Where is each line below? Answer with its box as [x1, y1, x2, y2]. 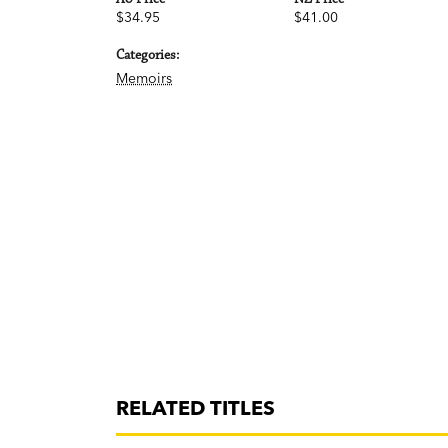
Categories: [116, 47, 179, 64]
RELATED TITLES [116, 395, 275, 421]
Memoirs [116, 69, 172, 88]
